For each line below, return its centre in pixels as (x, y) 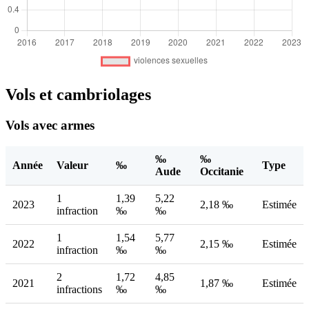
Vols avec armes (50, 126)
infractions (79, 290)
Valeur (72, 166)
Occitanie (222, 172)
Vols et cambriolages (78, 95)
